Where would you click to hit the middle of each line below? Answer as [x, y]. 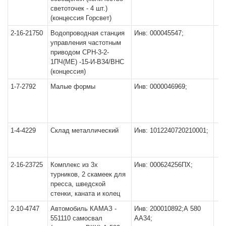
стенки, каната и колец [85, 193]
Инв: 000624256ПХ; [163, 164]
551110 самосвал [76, 218]
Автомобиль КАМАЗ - [83, 208]
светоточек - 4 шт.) [79, 8]
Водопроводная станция [88, 33]
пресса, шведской [78, 184]
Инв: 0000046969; [161, 86]
